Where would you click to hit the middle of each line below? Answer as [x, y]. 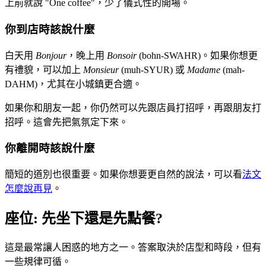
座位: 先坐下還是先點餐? [84, 219]
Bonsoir [122, 55]
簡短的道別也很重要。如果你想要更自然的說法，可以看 [123, 175]
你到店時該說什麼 [50, 29]
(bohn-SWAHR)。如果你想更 [197, 55]
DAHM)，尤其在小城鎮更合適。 [73, 84]
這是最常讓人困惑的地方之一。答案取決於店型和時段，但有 [133, 247]
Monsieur [101, 69]
